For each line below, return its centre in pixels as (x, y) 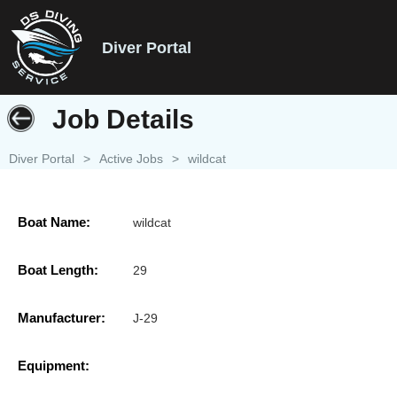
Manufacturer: (62, 318)
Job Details (123, 119)
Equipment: (54, 366)
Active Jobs (131, 159)
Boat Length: (58, 270)
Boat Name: (54, 222)
